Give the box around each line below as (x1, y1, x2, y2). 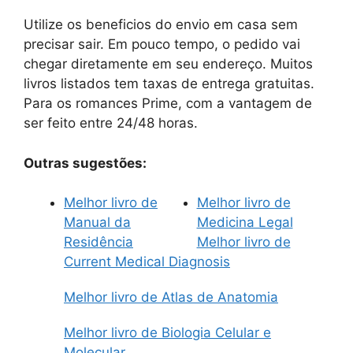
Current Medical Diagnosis (64, 254, 230, 270)
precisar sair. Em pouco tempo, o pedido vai (24, 36, 300, 53)
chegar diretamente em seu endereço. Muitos (24, 56, 313, 72)
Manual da (64, 214, 131, 231)
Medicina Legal (196, 214, 293, 231)
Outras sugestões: (24, 154, 147, 171)
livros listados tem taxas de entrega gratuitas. (24, 76, 314, 92)
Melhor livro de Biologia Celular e (64, 325, 271, 341)
